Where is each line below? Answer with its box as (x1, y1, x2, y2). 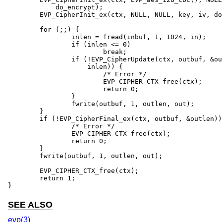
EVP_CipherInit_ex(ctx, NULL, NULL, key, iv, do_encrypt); (8, 11, 40, 19)
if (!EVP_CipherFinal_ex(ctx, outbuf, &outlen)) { (8, 115, 40, 123)
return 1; (8, 174, 40, 182)
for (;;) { (8, 26, 40, 34)
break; (8, 48, 103, 56)
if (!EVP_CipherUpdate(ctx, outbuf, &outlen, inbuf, (8, 55, 71, 63)
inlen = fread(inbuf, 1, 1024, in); (8, 33, 71, 41)
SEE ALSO (8, 200, 53, 210)
